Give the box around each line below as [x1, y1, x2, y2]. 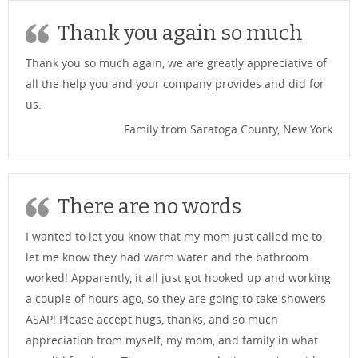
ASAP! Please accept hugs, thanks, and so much [26, 311, 278, 327]
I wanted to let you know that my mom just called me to [26, 228, 322, 244]
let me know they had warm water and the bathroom [26, 249, 308, 265]
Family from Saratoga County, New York [124, 121, 332, 137]
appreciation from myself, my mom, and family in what [26, 332, 318, 348]
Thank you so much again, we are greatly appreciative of [26, 54, 327, 70]
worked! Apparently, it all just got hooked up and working [26, 269, 331, 285]
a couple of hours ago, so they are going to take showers [26, 290, 326, 306]
